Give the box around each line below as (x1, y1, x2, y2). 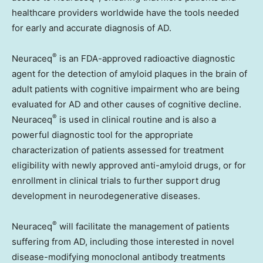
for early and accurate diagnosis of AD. (12, 22, 171, 34)
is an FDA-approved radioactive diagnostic (57, 53, 235, 65)
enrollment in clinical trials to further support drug (12, 175, 220, 187)
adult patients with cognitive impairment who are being (12, 83, 240, 95)
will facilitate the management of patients (57, 221, 230, 232)
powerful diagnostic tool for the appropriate (12, 129, 193, 141)
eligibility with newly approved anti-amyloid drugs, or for (12, 160, 246, 171)
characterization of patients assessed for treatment (12, 144, 224, 156)
